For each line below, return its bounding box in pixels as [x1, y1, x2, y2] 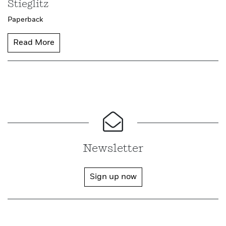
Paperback [8, 16, 43, 23]
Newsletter [83, 143, 143, 154]
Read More [13, 38, 54, 47]
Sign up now [89, 173, 137, 181]
